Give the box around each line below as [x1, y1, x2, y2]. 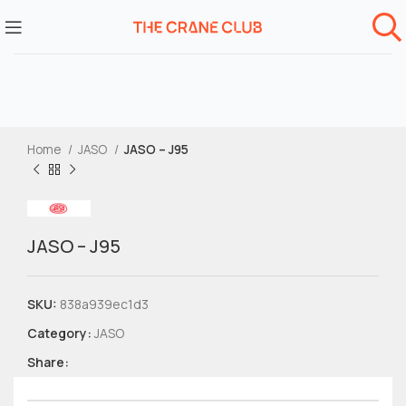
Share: [27, 353, 69, 371]
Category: [27, 324, 92, 342]
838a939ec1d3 [60, 295, 149, 313]
